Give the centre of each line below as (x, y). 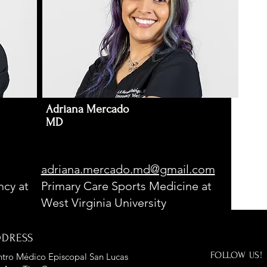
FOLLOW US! (236, 255)
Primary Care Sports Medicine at (126, 186)
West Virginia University (105, 203)
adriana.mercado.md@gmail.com (128, 169)
